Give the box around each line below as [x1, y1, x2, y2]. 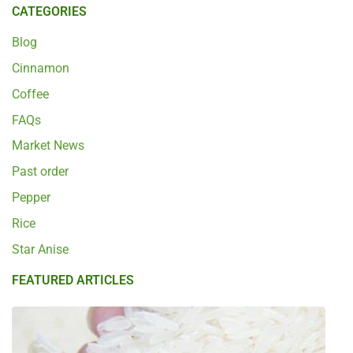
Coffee [12, 86, 49, 102]
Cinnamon [12, 60, 69, 76]
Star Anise [12, 241, 69, 257]
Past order [12, 164, 69, 180]
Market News [12, 138, 84, 154]
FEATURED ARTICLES [12, 273, 134, 288]
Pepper [12, 189, 50, 205]
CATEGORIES [12, 4, 87, 20]
